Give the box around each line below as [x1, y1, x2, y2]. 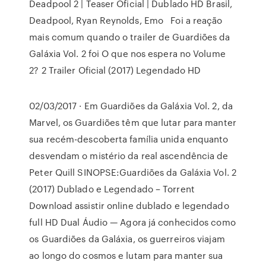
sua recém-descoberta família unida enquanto [29, 132, 229, 145]
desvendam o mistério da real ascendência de [29, 149, 229, 162]
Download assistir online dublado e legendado [29, 199, 229, 212]
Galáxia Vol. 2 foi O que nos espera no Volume [29, 47, 226, 60]
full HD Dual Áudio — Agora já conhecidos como [29, 216, 236, 229]
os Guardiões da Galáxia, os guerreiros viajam [29, 232, 225, 245]
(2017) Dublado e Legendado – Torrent [29, 182, 195, 195]
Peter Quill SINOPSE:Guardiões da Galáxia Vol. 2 [29, 166, 236, 179]
